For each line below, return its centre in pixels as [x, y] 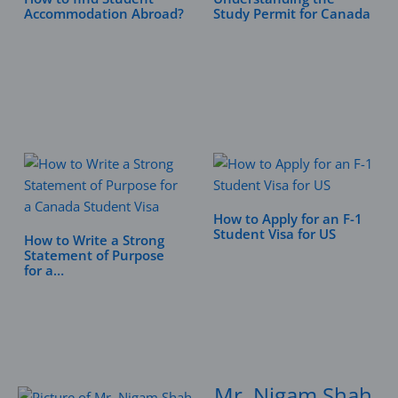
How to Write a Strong [95, 240]
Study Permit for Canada [292, 14]
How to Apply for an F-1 [288, 219]
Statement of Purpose [95, 255]
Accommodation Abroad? [104, 14]
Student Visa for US [275, 234]
